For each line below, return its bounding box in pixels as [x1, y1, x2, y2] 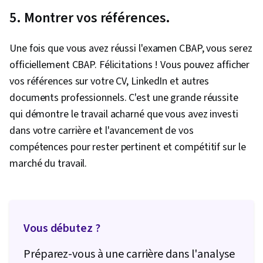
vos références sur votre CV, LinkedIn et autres [9, 74, 210, 89]
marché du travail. [9, 156, 87, 171]
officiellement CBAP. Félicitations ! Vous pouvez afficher [9, 58, 250, 73]
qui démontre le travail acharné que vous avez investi [9, 107, 238, 122]
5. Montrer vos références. [9, 8, 171, 29]
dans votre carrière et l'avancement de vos [9, 123, 194, 139]
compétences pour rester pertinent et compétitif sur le [9, 140, 246, 155]
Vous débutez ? [23, 220, 100, 237]
